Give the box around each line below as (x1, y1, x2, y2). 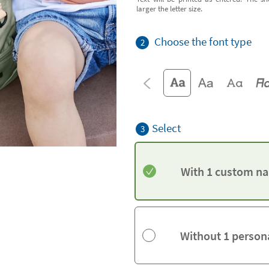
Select (152, 121, 181, 135)
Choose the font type (154, 34, 252, 49)
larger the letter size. (136, 4, 202, 13)
